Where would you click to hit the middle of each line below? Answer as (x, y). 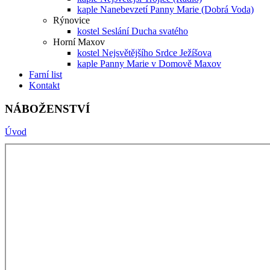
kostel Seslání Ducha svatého (133, 31)
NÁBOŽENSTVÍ (47, 108)
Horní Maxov (79, 42)
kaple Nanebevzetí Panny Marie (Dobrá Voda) (165, 9)
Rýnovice (71, 20)
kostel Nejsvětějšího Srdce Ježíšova (144, 53)
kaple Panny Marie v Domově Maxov (149, 64)
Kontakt (44, 85)
